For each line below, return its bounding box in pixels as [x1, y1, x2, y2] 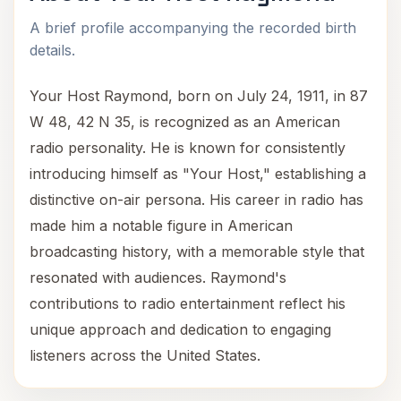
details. [30, 41, 75, 59]
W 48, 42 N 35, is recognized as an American [30, 113, 340, 131]
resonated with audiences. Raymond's [30, 269, 286, 286]
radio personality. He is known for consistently [30, 139, 346, 157]
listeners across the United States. [30, 346, 260, 364]
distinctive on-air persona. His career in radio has [30, 191, 363, 209]
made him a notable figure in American [30, 217, 293, 235]
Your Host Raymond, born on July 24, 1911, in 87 [30, 87, 368, 105]
